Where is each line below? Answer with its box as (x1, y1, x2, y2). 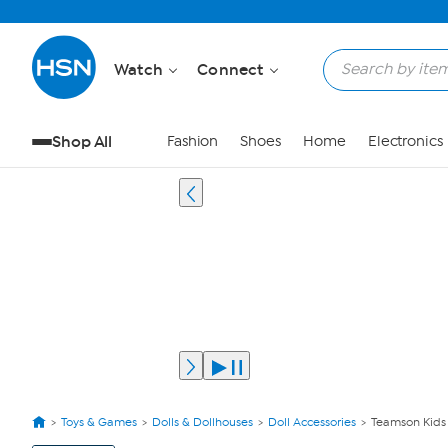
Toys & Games (61, 415, 137, 429)
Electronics (367, 133, 443, 150)
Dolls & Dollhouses (152, 415, 253, 429)
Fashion (166, 133, 219, 150)
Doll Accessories (268, 415, 356, 429)
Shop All (52, 132, 113, 151)
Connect (197, 60, 268, 79)
